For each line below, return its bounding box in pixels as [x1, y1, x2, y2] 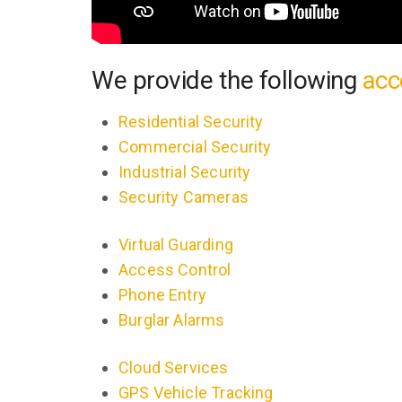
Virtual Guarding [118, 235, 233, 254]
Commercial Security [118, 137, 272, 156]
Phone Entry [118, 285, 206, 304]
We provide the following [92, 66, 363, 95]
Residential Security [118, 112, 264, 131]
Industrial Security [118, 162, 251, 181]
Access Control [118, 260, 232, 279]
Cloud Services [118, 358, 229, 377]
